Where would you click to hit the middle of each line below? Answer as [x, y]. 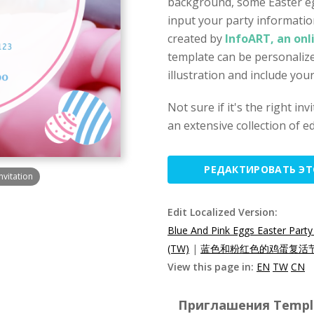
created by [195, 39]
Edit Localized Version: [223, 212]
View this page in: [212, 267]
